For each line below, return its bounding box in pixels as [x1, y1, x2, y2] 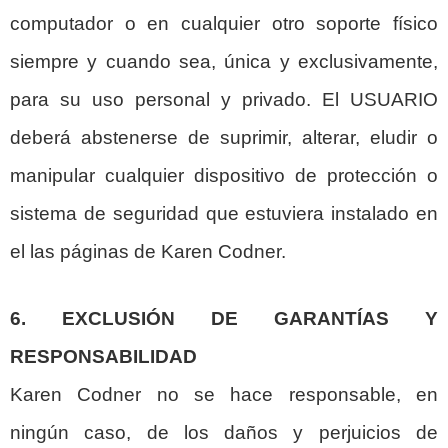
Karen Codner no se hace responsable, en [10, 383, 438, 405]
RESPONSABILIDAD [10, 345, 197, 367]
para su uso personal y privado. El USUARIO [10, 88, 438, 110]
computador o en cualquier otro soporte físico [10, 12, 438, 34]
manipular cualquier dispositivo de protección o [10, 164, 438, 186]
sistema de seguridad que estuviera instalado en [10, 202, 438, 224]
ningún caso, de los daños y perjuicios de [10, 421, 438, 443]
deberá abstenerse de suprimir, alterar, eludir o [10, 126, 438, 148]
